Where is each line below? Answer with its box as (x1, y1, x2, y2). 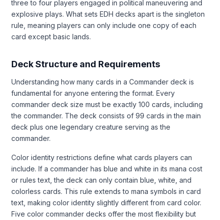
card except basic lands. (11, 32, 91, 41)
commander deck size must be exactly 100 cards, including (11, 100, 203, 109)
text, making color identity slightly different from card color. (11, 198, 201, 207)
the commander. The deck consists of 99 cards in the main (11, 111, 201, 120)
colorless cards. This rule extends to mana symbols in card (11, 187, 201, 195)
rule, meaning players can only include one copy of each (11, 21, 196, 29)
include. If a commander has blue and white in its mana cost (11, 164, 202, 173)
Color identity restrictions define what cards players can (11, 153, 192, 162)
